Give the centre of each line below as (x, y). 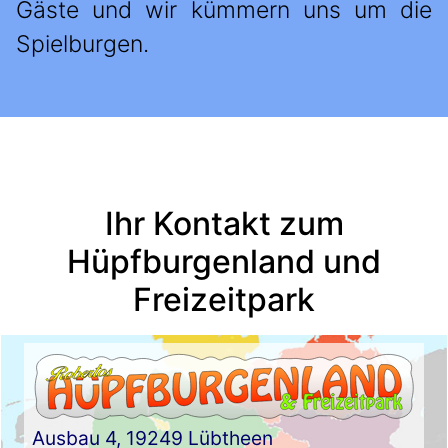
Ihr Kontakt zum (224, 224)
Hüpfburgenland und (224, 262)
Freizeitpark (224, 300)
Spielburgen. (82, 44)
